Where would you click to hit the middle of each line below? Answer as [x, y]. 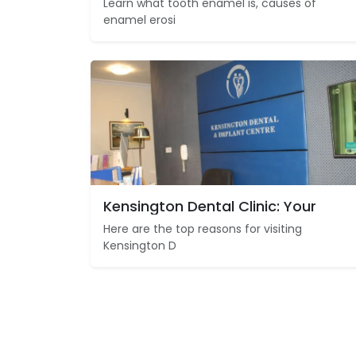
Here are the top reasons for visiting [203, 228]
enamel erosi [139, 20]
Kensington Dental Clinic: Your [210, 206]
